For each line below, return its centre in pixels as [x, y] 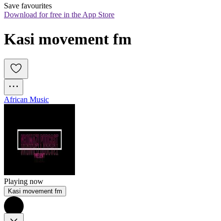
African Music [26, 100]
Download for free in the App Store [59, 15]
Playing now [24, 182]
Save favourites [28, 6]
